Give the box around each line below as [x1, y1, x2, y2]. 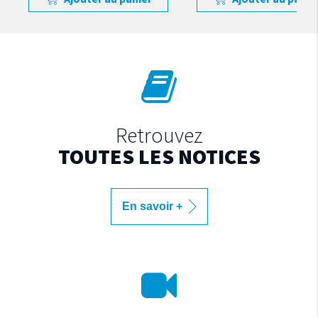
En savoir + [121, 199, 185, 212]
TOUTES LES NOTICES [57, 142, 261, 170]
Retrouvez [115, 121, 203, 148]
